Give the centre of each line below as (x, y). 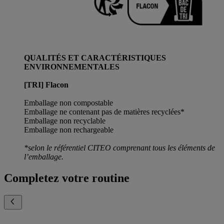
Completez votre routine (67, 178)
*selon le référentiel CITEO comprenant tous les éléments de (119, 148)
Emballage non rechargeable (69, 130)
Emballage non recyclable (65, 121)
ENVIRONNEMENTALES (72, 67)
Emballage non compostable (68, 103)
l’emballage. (44, 157)
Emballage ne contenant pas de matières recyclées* (104, 112)
